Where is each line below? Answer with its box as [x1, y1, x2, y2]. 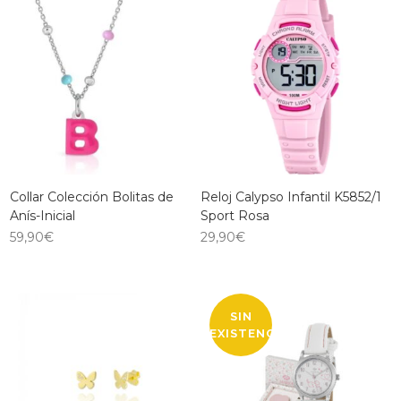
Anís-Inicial [10, 207, 76, 224]
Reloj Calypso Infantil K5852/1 [200, 188, 381, 205]
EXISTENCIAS [209, 326, 296, 340]
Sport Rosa [200, 207, 269, 224]
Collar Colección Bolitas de [10, 188, 175, 205]
